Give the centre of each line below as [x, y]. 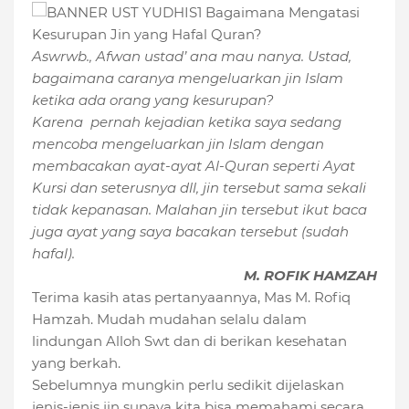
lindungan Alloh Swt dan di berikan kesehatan [189, 341]
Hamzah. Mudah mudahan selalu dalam [169, 320]
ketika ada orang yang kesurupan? [153, 100]
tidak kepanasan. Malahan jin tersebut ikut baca [199, 210]
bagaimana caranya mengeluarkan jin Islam [188, 79]
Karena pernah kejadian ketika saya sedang [187, 122]
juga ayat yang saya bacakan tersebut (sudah [190, 232]
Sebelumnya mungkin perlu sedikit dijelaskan [188, 385]
